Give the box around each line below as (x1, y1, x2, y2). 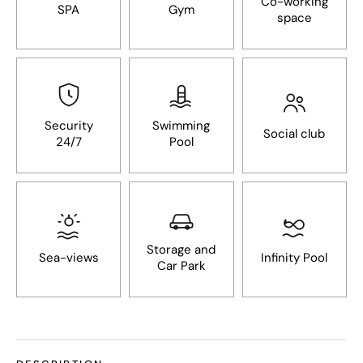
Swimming (152, 117, 211, 134)
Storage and (147, 241, 216, 258)
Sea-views (38, 249, 99, 266)
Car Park (156, 257, 206, 274)
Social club (263, 125, 326, 142)
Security (44, 117, 93, 134)
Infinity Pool (261, 249, 328, 266)
